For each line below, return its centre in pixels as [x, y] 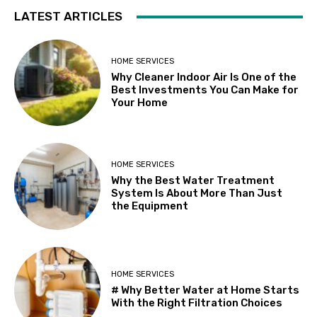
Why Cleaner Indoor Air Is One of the [204, 77]
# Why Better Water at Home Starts [206, 290]
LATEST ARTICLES [68, 16]
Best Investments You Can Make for [205, 90]
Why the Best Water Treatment [193, 181]
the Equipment [150, 206]
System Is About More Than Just [197, 194]
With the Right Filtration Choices [197, 303]
